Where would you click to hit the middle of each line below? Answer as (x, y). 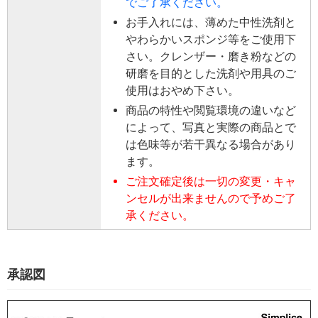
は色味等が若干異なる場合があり (211, 144)
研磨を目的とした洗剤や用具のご (211, 73)
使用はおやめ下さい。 (182, 90)
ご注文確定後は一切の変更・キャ (211, 181)
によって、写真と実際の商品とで (211, 127)
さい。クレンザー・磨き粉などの (211, 56)
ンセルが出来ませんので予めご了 (211, 198)
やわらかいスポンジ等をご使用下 (211, 39)
